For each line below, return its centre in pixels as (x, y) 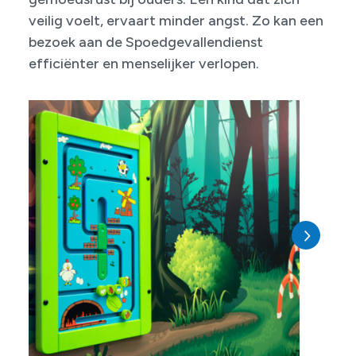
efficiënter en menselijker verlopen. (144, 63)
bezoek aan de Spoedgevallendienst (146, 42)
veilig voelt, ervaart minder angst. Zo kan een (176, 20)
